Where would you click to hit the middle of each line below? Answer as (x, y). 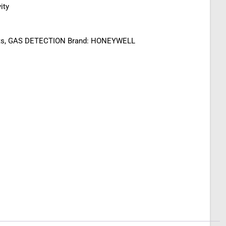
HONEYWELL (113, 41)
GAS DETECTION (37, 41)
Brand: (79, 41)
